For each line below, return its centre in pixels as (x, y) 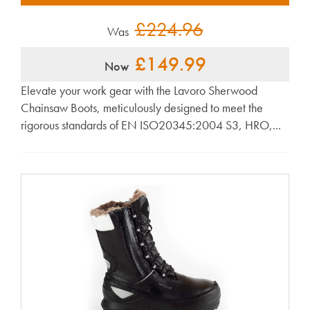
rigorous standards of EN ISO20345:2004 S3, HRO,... (151, 125)
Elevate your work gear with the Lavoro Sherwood (139, 90)
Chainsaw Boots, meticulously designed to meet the (142, 107)
